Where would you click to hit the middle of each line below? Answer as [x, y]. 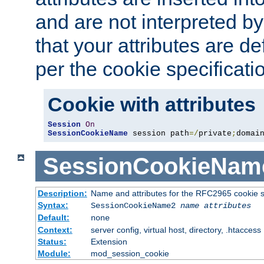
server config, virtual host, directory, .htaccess [176, 230]
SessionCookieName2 [135, 206]
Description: [62, 194]
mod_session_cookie [130, 254]
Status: [52, 242]
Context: [55, 230]
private [215, 133]
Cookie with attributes [152, 104]
